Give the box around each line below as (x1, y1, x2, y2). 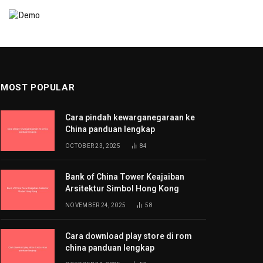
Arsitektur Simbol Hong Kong (65, 184, 179, 193)
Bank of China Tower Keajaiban (65, 172, 184, 181)
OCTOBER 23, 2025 (65, 143, 120, 149)
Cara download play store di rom (65, 231, 192, 241)
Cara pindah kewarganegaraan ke (65, 113, 195, 122)
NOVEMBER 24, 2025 (65, 202, 126, 208)
